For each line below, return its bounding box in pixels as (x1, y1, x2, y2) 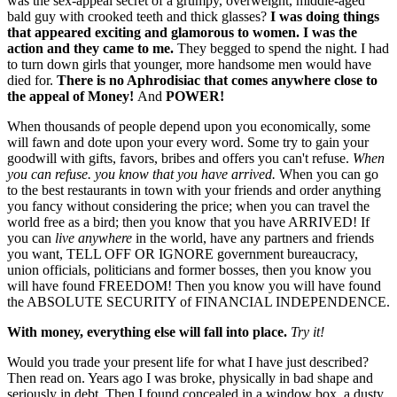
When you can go (279, 166, 378, 182)
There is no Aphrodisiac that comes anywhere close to (57, 72, 378, 88)
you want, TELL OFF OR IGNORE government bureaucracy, (7, 245, 358, 261)
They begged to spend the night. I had (177, 40, 389, 56)
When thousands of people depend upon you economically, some (7, 118, 370, 134)
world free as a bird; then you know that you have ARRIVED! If (7, 214, 370, 230)
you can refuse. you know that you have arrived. (7, 166, 279, 182)
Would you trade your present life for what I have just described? (7, 354, 369, 370)
